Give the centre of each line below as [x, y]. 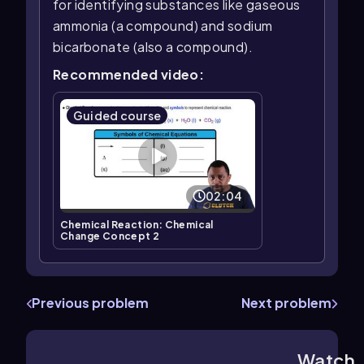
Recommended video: [129, 75]
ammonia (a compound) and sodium [163, 26]
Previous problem [90, 302]
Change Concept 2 [110, 236]
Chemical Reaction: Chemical [137, 224]
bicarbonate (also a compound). [153, 47]
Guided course [117, 116]
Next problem [286, 302]
